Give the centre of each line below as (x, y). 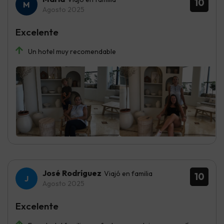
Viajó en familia (128, 173)
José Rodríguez (72, 173)
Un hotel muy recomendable (72, 51)
